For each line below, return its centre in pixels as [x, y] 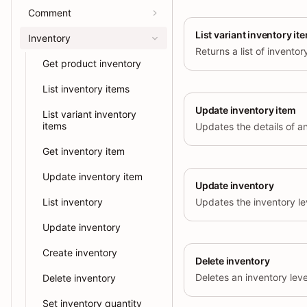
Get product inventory [92, 63]
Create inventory [80, 253]
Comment [50, 13]
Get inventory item [84, 151]
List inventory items [86, 89]
